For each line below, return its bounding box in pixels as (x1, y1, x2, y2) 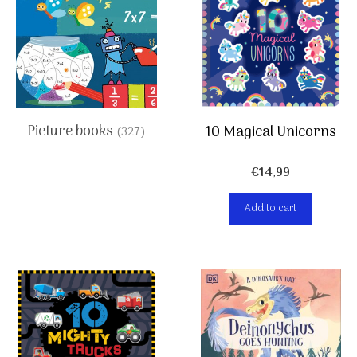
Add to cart (245, 200, 297, 218)
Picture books (26, 120, 116, 144)
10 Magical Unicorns (205, 121, 337, 145)
